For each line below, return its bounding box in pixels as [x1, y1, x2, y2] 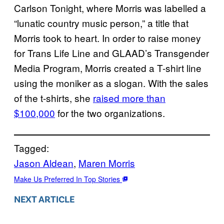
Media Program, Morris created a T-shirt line [14, 60, 201, 74]
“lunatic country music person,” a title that [14, 15, 188, 29]
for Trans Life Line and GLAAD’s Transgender [14, 45, 209, 59]
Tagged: [14, 140, 49, 154]
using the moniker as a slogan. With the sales [14, 75, 208, 89]
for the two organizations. [55, 105, 165, 119]
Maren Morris [78, 155, 135, 169]
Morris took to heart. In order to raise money [14, 30, 201, 44]
